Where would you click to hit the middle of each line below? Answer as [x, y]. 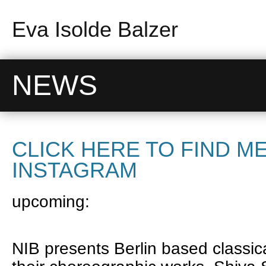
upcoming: [53, 202]
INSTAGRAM [75, 170]
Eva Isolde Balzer [95, 29]
